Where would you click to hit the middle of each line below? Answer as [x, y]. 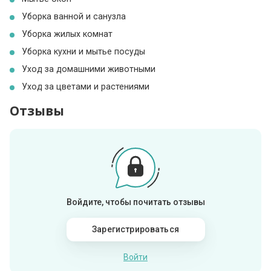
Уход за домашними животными [89, 69]
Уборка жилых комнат [67, 34]
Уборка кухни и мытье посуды [84, 52]
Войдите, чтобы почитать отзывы [135, 202]
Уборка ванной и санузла [74, 17]
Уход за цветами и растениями [86, 87]
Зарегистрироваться [135, 230]
